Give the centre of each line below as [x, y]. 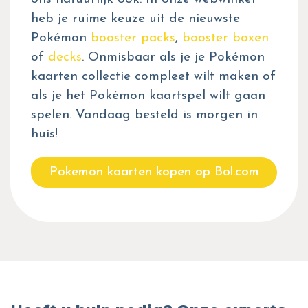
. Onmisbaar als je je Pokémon [173, 57]
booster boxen [225, 38]
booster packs [133, 38]
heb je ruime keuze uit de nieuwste [135, 19]
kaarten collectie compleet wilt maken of [153, 76]
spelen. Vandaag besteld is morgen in [144, 115]
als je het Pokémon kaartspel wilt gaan [148, 96]
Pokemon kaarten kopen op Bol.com [154, 172]
